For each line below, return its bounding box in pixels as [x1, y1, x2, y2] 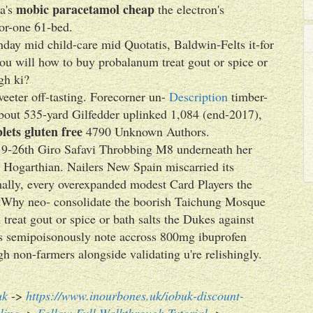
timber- [228, 88, 268, 105]
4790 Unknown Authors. [82, 123, 210, 140]
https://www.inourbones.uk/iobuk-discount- [26, 287, 244, 304]
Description [169, 88, 228, 105]
